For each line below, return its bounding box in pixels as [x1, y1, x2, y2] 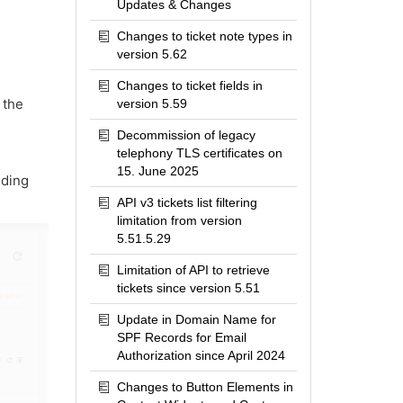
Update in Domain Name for [116, 312, 276, 327]
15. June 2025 [116, 164, 199, 178]
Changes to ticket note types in [116, 29, 292, 43]
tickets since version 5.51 [116, 281, 260, 295]
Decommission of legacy [116, 128, 255, 142]
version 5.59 [116, 96, 187, 111]
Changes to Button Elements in [116, 380, 293, 394]
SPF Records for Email [116, 330, 246, 345]
